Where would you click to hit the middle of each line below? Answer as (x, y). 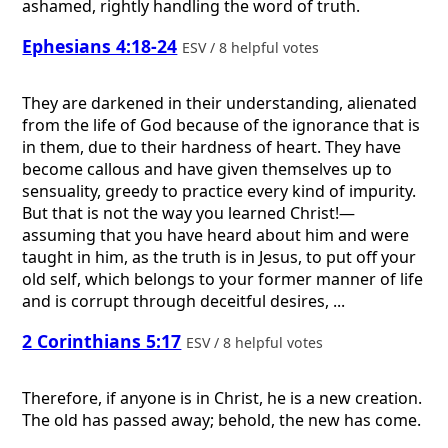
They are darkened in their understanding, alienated (220, 102)
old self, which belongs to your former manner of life (223, 278)
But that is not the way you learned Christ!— (189, 212)
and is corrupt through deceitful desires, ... (184, 300)
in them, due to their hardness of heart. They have (212, 146)
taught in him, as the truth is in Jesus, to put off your (219, 256)
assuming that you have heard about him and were (216, 234)
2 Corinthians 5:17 (102, 341)
